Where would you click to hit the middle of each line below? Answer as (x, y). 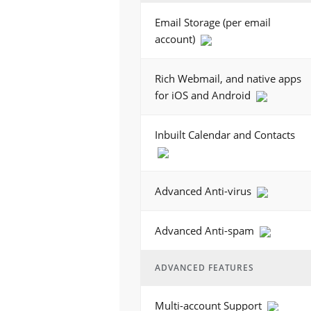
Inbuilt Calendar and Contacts (225, 135)
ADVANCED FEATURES (205, 268)
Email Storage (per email (213, 22)
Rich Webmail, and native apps (228, 78)
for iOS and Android (204, 95)
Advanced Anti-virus (204, 191)
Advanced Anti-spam (206, 230)
